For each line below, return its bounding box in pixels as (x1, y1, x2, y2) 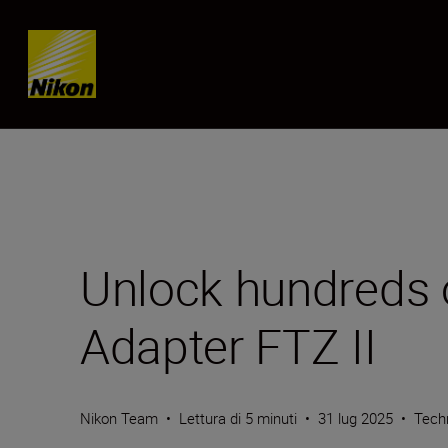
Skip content (47, 34, 134, 56)
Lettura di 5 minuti (179, 408, 297, 428)
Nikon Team (80, 408, 158, 428)
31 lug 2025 (318, 408, 393, 428)
